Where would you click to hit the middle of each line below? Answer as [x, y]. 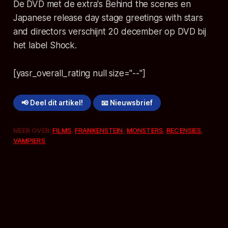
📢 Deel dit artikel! [52, 103]
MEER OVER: [33, 131]
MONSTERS [145, 131]
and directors [39, 31]
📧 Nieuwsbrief [127, 103]
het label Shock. [45, 45]
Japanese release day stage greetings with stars [108, 18]
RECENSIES [184, 131]
